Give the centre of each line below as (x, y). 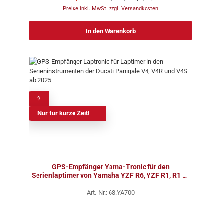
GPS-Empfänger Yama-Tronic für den (110, 167)
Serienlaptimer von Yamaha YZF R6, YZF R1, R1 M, (110, 175)
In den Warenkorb (110, 31)
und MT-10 (110, 184)
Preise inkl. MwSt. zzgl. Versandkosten (110, 9)
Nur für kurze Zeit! (63, 113)
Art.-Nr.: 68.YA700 (110, 193)
